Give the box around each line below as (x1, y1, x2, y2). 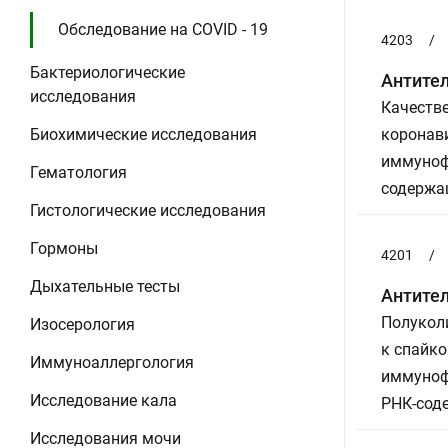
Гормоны (30, 239, 98, 258)
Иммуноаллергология (30, 353, 194, 372)
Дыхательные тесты (30, 277, 180, 296)
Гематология (30, 163, 127, 182)
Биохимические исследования (30, 125, 257, 144)
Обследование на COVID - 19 (58, 20, 268, 39)
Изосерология (30, 315, 135, 334)
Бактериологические (30, 63, 185, 82)
